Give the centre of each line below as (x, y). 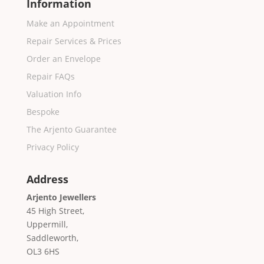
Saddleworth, (52, 238)
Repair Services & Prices (74, 41)
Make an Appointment (70, 24)
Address (47, 179)
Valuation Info (54, 94)
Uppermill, (47, 225)
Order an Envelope (63, 59)
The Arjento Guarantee (71, 130)
